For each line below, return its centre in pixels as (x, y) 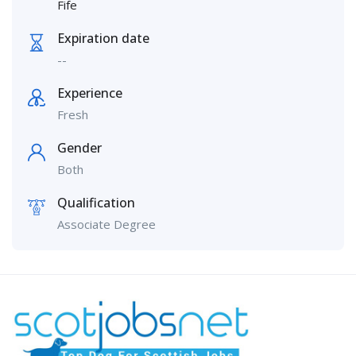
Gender (79, 148)
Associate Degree (106, 224)
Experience (90, 93)
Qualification (96, 203)
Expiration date (103, 39)
